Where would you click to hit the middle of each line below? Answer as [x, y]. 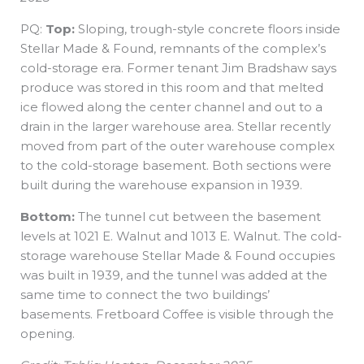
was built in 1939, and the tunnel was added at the [174, 275]
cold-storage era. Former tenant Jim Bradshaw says [178, 68]
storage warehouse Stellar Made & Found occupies [178, 256]
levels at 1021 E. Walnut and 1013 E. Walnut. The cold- [181, 236]
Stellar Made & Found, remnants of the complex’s [173, 49]
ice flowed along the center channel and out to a [171, 107]
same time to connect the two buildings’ [145, 295]
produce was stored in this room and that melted [172, 88]
